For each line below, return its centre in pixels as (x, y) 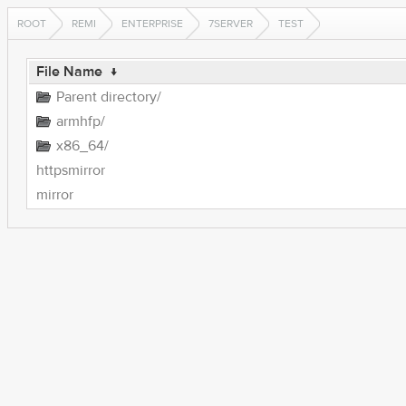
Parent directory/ (108, 97)
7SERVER (231, 24)
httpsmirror (70, 170)
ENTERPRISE (152, 24)
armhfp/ (80, 121)
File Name (69, 72)
